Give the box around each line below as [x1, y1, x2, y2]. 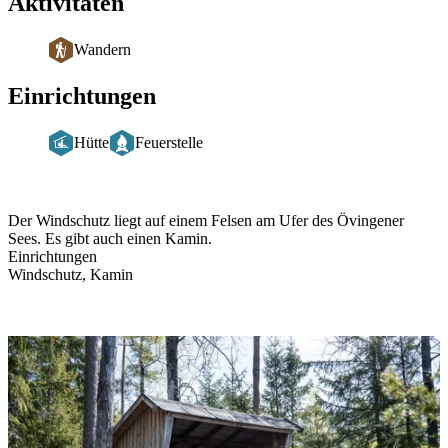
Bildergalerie [7, 318, 143, 345]
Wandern [74, 41, 131, 59]
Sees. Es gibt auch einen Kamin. [8, 229, 212, 247]
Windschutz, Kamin [8, 265, 133, 283]
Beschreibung [7, 194, 147, 221]
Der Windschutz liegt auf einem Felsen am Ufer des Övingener [8, 211, 404, 229]
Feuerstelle [135, 133, 203, 151]
